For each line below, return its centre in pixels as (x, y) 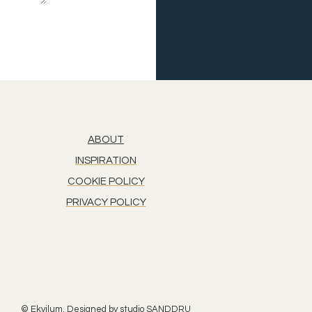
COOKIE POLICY (106, 181)
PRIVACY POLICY (106, 202)
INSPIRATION (106, 160)
